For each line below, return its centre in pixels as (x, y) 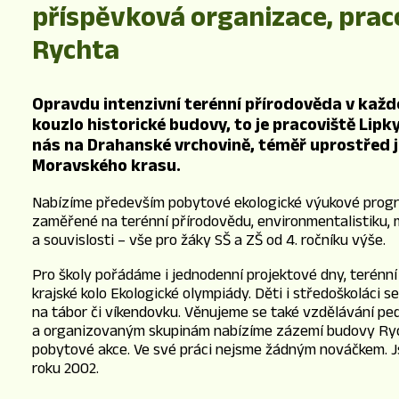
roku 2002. (65, 368)
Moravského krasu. (108, 165)
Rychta (76, 49)
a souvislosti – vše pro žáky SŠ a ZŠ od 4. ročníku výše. (209, 240)
